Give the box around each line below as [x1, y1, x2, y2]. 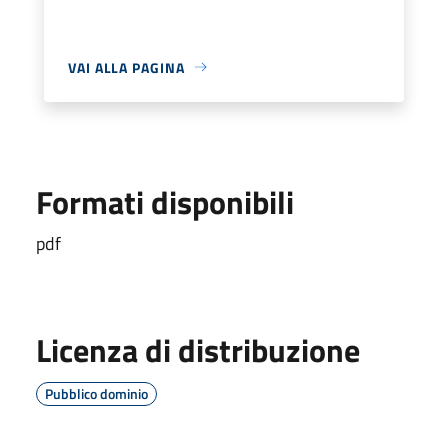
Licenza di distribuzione [36, 325, 360, 374]
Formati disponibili [36, 177, 294, 226]
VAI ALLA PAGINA [68, 56, 185, 78]
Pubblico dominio [45, 382, 148, 404]
